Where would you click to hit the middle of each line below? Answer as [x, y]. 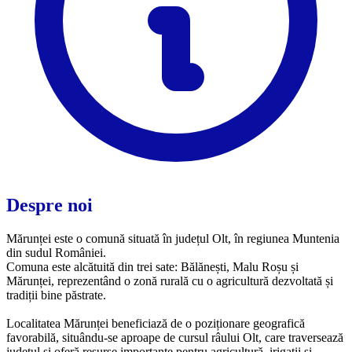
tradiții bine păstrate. [56, 295]
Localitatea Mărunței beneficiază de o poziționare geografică [156, 323]
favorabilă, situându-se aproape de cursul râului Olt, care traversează [175, 337]
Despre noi [49, 205]
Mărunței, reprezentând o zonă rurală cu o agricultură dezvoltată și [170, 280]
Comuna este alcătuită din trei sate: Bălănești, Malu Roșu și [152, 266]
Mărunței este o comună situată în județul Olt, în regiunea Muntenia [173, 238]
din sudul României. [56, 252]
